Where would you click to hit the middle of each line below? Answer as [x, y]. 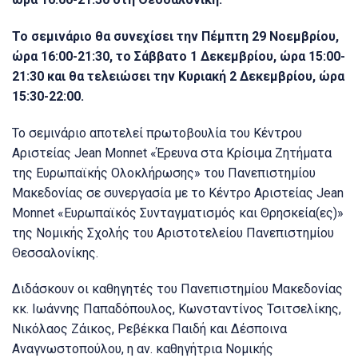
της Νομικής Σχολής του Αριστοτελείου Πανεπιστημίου [173, 233]
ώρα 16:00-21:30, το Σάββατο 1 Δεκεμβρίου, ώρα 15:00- [179, 56]
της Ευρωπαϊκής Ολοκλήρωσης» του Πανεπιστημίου [164, 173]
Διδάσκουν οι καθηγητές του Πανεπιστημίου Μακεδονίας [177, 289]
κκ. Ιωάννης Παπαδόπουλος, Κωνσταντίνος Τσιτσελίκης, [177, 309]
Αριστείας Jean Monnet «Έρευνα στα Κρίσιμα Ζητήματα [172, 153]
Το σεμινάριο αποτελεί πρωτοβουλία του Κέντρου [157, 133]
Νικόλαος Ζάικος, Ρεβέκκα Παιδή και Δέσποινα [149, 329]
